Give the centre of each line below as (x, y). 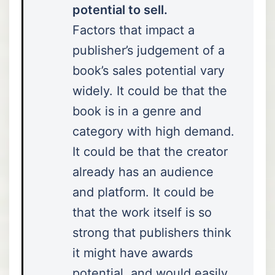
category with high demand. (153, 131)
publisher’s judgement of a (149, 50)
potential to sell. (120, 10)
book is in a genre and (137, 111)
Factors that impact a (134, 30)
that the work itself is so (142, 212)
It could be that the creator (150, 151)
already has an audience (143, 172)
